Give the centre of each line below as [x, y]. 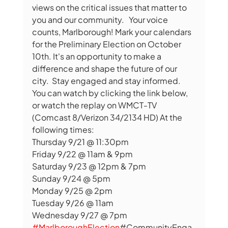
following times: [64, 129]
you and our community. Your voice [101, 19]
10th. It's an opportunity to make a [97, 56]
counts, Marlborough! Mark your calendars [112, 32]
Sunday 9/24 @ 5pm [71, 178]
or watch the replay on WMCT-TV [95, 105]
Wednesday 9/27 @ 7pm [79, 215]
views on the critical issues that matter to [110, 7]
